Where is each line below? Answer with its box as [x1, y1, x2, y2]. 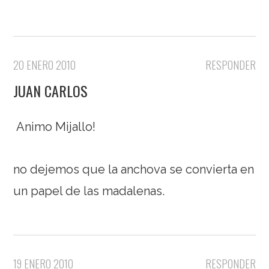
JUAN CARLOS [13, 80, 88, 102]
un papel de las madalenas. [13, 184, 165, 199]
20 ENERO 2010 [13, 57, 76, 73]
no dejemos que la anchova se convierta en [13, 162, 255, 177]
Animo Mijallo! [13, 119, 96, 134]
